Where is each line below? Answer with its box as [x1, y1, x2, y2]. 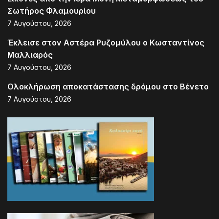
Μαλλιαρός [7, 50, 53, 60]
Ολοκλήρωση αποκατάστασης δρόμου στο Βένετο [7, 82, 209, 92]
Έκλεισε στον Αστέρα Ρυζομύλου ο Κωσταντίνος [7, 38, 204, 48]
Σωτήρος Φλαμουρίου [7, 6, 96, 16]
